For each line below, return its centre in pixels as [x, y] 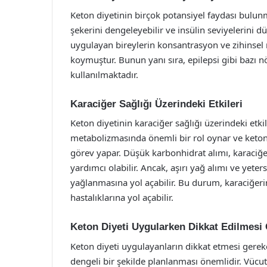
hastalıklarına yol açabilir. [122, 197]
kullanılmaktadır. [104, 74]
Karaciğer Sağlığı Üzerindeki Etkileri [156, 104]
